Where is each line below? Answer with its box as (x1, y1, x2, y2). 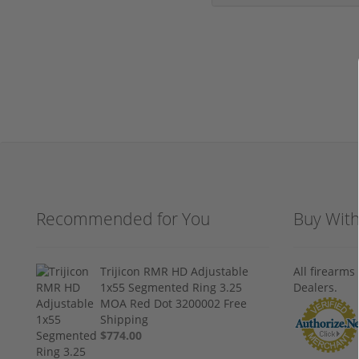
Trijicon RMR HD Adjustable (100, 263, 249, 279)
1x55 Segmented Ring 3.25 (100, 279, 243, 295)
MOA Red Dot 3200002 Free (100, 295, 248, 311)
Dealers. (293, 279, 337, 295)
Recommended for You (36, 207, 210, 230)
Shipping (100, 311, 149, 327)
